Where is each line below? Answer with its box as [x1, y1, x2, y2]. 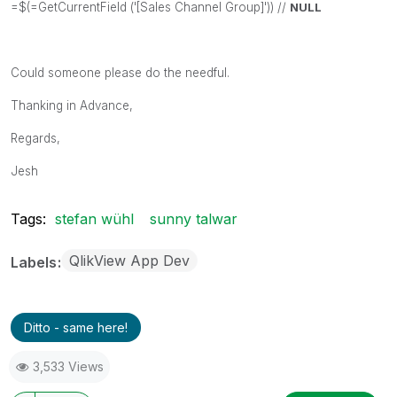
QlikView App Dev [69, 251, 190, 269]
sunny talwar [150, 209, 237, 228]
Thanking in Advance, [11, 97, 133, 113]
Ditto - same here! [24, 319, 128, 335]
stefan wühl [55, 209, 134, 228]
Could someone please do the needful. [11, 65, 230, 80]
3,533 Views [33, 358, 104, 374]
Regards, [11, 130, 60, 145]
